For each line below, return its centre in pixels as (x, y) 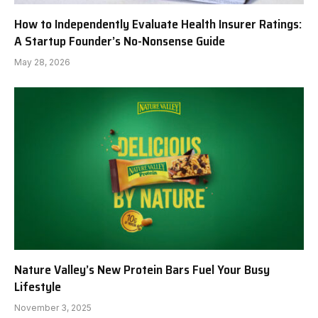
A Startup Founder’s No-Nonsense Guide (120, 41)
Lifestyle (38, 287)
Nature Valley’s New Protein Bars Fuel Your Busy (142, 270)
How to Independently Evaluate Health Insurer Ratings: (158, 24)
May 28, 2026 (42, 62)
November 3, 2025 (53, 308)
